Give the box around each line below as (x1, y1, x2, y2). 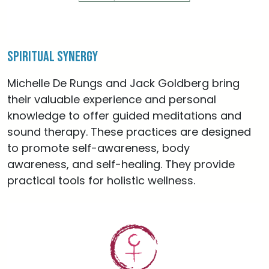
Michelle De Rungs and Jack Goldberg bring (7, 76, 240, 91)
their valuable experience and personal (7, 92, 216, 107)
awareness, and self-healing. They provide (7, 157, 235, 172)
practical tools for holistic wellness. (7, 173, 195, 188)
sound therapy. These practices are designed (7, 124, 251, 139)
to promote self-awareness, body (7, 141, 190, 156)
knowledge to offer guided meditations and (7, 108, 241, 123)
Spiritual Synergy (7, 48, 98, 65)
